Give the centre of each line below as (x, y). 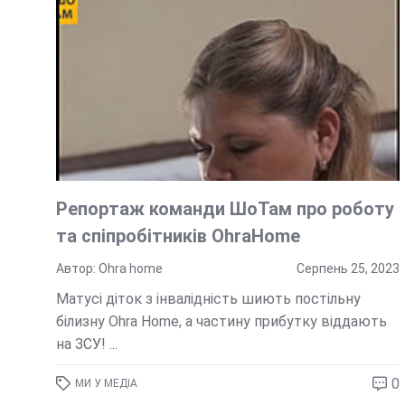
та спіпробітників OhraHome (178, 235)
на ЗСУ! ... (86, 344)
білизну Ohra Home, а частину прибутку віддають (221, 321)
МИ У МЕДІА (106, 383)
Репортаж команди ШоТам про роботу (225, 208)
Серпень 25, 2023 (348, 268)
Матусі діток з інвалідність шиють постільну (208, 298)
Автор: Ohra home (109, 268)
